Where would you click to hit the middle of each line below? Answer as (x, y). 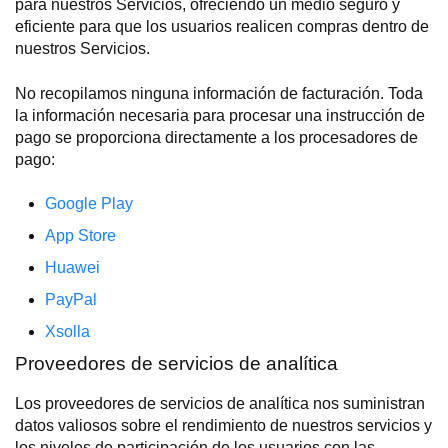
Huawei (72, 268)
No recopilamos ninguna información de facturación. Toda (219, 93)
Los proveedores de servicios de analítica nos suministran (220, 403)
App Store (80, 236)
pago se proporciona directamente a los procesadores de (216, 137)
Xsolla (67, 332)
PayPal (71, 300)
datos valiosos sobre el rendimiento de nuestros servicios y (223, 425)
